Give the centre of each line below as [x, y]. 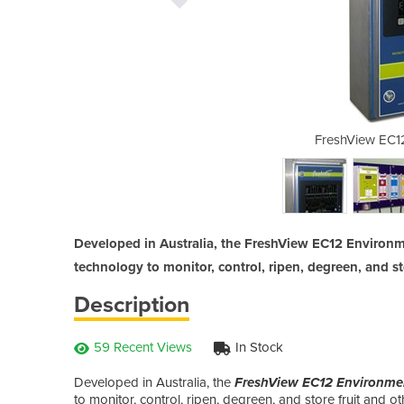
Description [132, 304]
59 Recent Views [143, 347]
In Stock [259, 347]
